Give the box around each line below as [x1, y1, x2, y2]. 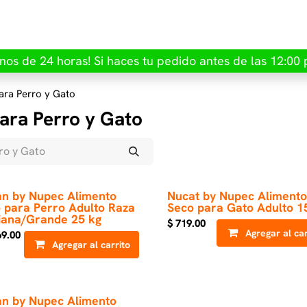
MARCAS [153, 17, 196, 32]
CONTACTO [217, 17, 273, 32]
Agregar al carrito [52, 238, 131, 251]
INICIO [9, 17, 40, 32]
